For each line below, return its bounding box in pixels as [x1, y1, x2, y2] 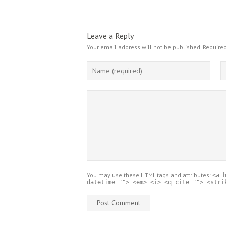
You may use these [87, 171, 141, 179]
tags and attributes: [155, 171, 212, 179]
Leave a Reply [87, 31, 134, 41]
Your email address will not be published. [87, 43, 201, 51]
